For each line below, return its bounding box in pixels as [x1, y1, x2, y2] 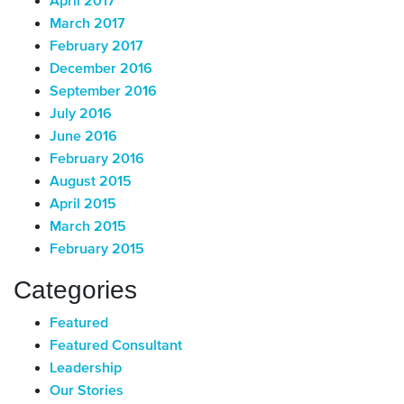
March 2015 [50, 219, 126, 234]
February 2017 [50, 39, 143, 54]
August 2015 [50, 174, 132, 189]
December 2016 [50, 61, 152, 77]
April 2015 [50, 197, 116, 212]
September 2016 [50, 84, 157, 99]
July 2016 [50, 106, 112, 122]
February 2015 [50, 242, 144, 257]
